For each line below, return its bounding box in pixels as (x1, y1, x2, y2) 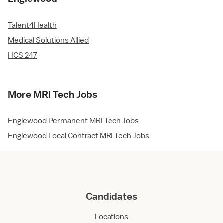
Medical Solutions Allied (8, 35, 89, 46)
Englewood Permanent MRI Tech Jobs (8, 116, 139, 126)
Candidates (86, 190, 137, 203)
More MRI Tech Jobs (8, 88, 97, 101)
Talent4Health (8, 20, 57, 31)
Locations (95, 212, 128, 222)
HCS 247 (8, 50, 37, 61)
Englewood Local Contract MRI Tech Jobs (8, 131, 149, 141)
